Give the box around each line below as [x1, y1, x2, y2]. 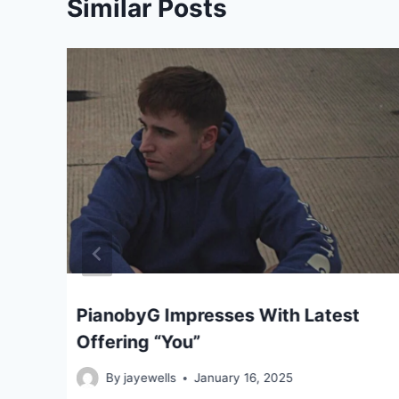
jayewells [124, 370, 177, 386]
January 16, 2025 [194, 370, 294, 386]
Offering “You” [77, 330, 200, 353]
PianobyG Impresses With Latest [77, 304, 360, 326]
